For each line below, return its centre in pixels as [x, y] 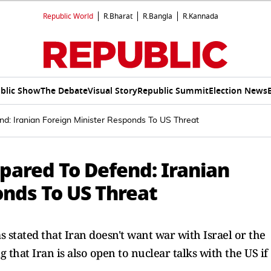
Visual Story [112, 91]
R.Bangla [158, 16]
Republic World [68, 16]
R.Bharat [118, 16]
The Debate [64, 91]
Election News [238, 91]
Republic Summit [173, 91]
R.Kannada [201, 16]
